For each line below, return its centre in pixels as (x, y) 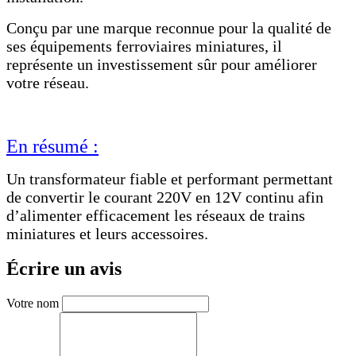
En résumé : (52, 146)
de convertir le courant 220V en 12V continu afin (165, 197)
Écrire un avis (64, 269)
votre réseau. (48, 82)
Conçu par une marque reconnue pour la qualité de (169, 27)
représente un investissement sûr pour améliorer (162, 64)
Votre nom (33, 304)
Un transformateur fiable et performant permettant (170, 178)
